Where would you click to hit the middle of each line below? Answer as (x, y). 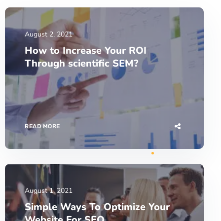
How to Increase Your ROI (86, 51)
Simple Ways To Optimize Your (97, 207)
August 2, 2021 (49, 35)
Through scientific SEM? (81, 64)
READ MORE (42, 127)
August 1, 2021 (49, 191)
